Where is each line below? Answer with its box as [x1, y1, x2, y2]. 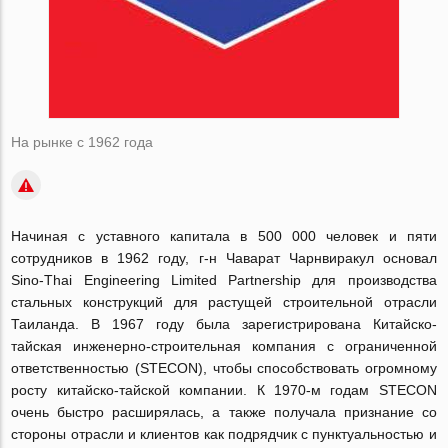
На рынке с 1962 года [11, 134, 154, 150]
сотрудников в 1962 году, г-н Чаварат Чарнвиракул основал [11, 250, 437, 266]
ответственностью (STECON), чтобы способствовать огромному [11, 360, 437, 376]
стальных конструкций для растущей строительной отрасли [11, 294, 437, 310]
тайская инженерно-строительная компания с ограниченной [11, 338, 437, 354]
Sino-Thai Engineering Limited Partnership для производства [11, 272, 437, 288]
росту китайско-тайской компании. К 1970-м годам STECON [11, 382, 437, 398]
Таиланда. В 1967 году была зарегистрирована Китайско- [11, 316, 437, 332]
